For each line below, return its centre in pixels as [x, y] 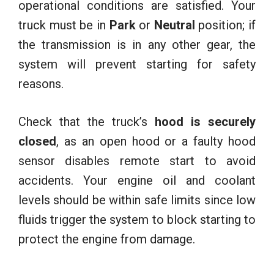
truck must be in [64, 25]
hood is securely [205, 121]
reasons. [41, 83]
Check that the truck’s [87, 121]
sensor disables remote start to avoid [137, 161]
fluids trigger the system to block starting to [137, 219]
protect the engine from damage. [107, 239]
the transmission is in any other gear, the [137, 44]
